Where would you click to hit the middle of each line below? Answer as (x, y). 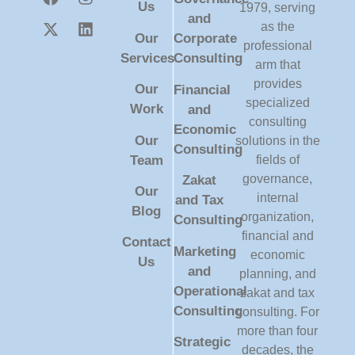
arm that (277, 65)
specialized (277, 103)
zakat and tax (277, 293)
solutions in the (277, 141)
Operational (210, 291)
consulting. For (277, 312)
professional (277, 46)
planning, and (277, 274)
